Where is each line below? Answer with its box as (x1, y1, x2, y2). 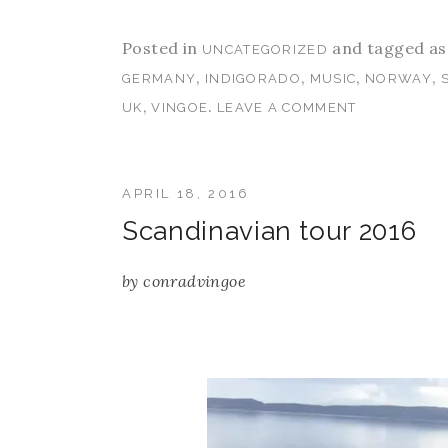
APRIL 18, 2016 (122, 186, 250, 202)
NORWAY (365, 71, 432, 87)
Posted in (122, 38, 202, 59)
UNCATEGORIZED (202, 42, 328, 58)
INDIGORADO (204, 71, 301, 87)
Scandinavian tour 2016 (122, 216, 417, 247)
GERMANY (122, 71, 197, 87)
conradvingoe (143, 271, 247, 292)
